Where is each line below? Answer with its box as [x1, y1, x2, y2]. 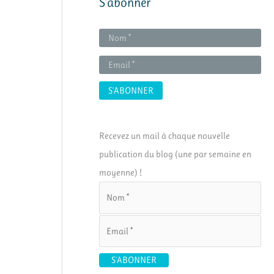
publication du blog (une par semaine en [99, 149, 251, 160]
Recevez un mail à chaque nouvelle [99, 130, 230, 142]
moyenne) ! [99, 167, 142, 179]
